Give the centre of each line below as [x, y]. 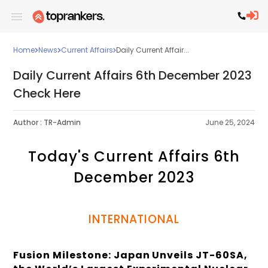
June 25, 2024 [230, 123]
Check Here [47, 93]
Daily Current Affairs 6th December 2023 [133, 75]
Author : [28, 123]
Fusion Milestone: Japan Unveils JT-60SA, [130, 255]
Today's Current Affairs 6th [134, 157]
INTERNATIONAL [134, 219]
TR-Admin [63, 123]
